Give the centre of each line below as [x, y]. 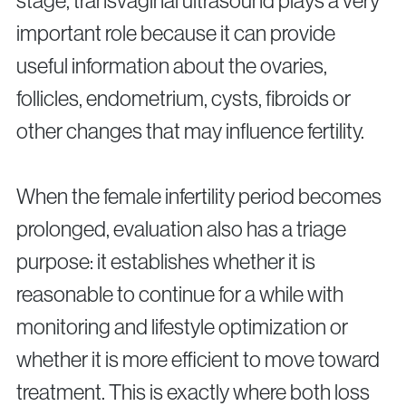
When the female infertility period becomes [199, 197]
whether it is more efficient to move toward [198, 360]
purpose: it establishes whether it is [166, 262]
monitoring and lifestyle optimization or [182, 327]
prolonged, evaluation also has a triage [181, 229]
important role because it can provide [176, 34]
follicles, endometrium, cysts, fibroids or [184, 99]
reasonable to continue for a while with [180, 295]
